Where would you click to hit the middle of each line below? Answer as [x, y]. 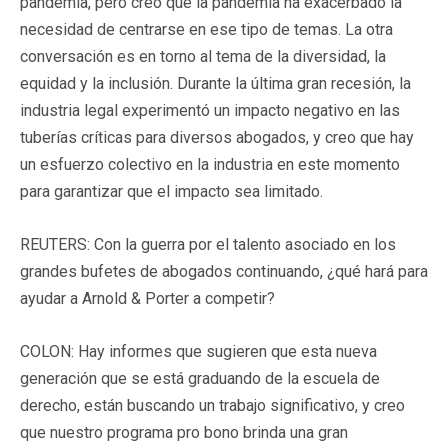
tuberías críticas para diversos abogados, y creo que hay [217, 138]
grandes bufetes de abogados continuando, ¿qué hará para [224, 272]
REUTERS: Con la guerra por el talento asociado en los [208, 245]
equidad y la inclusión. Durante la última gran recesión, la [215, 84]
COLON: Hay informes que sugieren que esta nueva [198, 352]
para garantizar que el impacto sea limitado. [171, 192]
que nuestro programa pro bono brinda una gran [184, 433]
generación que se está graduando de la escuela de [200, 379]
